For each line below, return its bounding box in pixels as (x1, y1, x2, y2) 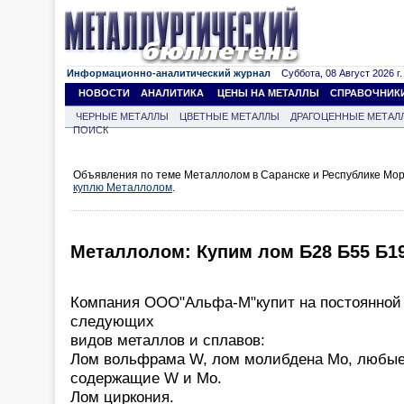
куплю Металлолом (73, 181, 172, 194)
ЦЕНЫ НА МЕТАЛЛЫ (217, 87, 319, 98)
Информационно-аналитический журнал (67, 68, 271, 78)
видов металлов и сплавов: (70, 330, 265, 349)
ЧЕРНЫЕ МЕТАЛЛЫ (76, 111, 169, 122)
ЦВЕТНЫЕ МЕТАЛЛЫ (179, 111, 280, 122)
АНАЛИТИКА (141, 87, 204, 98)
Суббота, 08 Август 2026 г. (271, 68, 402, 78)
